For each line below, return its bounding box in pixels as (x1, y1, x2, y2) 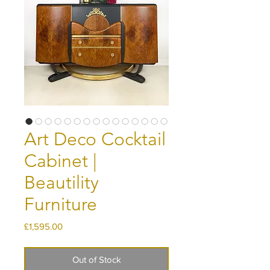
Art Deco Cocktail (24, 128, 166, 150)
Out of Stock (72, 254, 121, 265)
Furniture (24, 193, 97, 215)
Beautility (24, 171, 99, 193)
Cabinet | (24, 149, 97, 172)
